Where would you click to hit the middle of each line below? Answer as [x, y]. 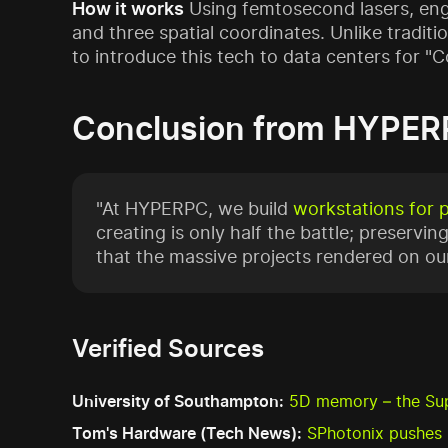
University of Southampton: [178, 401]
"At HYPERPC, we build [194, 208]
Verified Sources [168, 348]
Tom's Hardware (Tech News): [187, 433]
